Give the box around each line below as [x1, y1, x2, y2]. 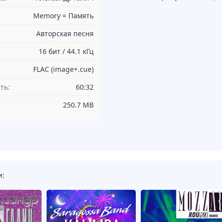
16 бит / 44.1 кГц [39, 47, 94, 56]
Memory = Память [33, 11, 94, 21]
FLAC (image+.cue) [33, 64, 94, 74]
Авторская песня [36, 29, 94, 39]
